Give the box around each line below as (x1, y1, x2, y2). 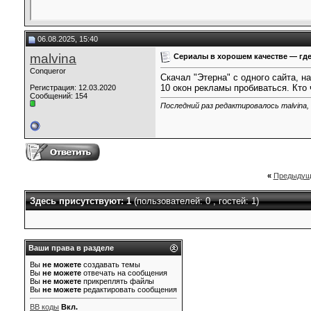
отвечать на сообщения (81, 269, 167, 277)
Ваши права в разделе (28, 244, 114, 252)
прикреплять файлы (81, 277, 154, 285)
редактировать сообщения (81, 285, 177, 294)
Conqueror (30, 67, 66, 75)
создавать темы (81, 260, 140, 269)
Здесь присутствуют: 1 (30, 196, 134, 206)
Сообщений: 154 (30, 92, 87, 100)
